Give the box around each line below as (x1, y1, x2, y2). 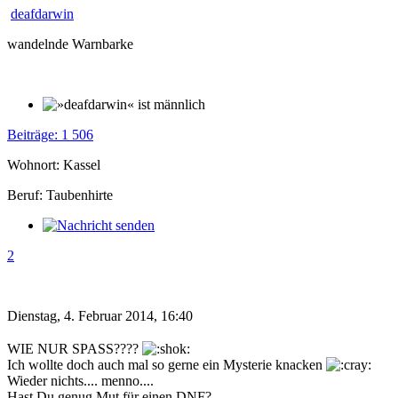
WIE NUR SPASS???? (7, 340, 142, 356)
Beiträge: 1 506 (7, 127, 93, 143)
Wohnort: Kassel (7, 157, 100, 173)
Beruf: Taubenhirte (7, 187, 113, 203)
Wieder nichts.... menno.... (7, 372, 154, 388)
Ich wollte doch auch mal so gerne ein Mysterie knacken (7, 356, 326, 372)
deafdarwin (11, 6, 74, 22)
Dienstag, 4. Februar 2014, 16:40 (7, 308, 193, 324)
